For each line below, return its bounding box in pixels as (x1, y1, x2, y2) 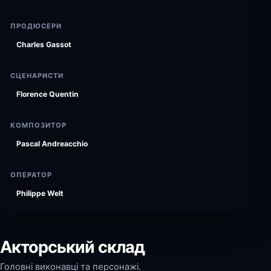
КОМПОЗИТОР (10, 121, 67, 129)
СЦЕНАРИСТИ (10, 71, 64, 80)
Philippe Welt (16, 189, 64, 198)
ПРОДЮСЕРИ (10, 22, 62, 30)
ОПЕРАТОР (10, 171, 53, 179)
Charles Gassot (16, 40, 71, 49)
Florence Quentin (16, 90, 79, 99)
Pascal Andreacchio (16, 139, 88, 148)
